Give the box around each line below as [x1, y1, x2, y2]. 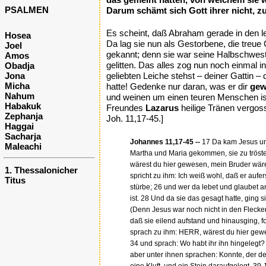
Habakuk [5, 101, 41, 111]
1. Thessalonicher [5, 165, 78, 175]
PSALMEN [5, 5, 49, 15]
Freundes [106, 103, 145, 113]
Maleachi [5, 141, 42, 151]
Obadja [5, 61, 34, 71]
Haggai [5, 121, 34, 131]
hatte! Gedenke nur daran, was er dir [106, 81, 250, 91]
